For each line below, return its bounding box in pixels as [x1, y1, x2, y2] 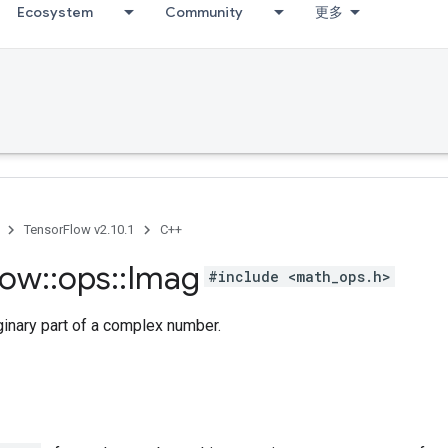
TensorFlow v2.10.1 [24, 222, 134, 237]
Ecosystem [17, 3, 93, 21]
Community [165, 3, 243, 21]
